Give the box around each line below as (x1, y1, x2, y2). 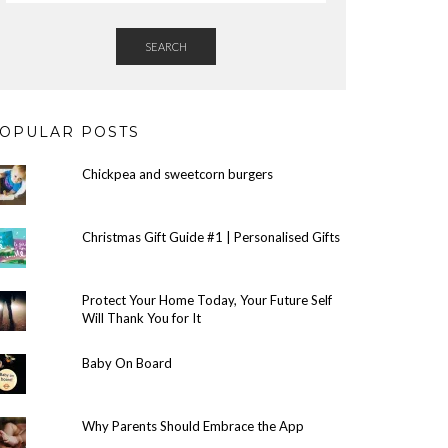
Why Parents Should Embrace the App (81, 418, 304, 434)
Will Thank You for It (81, 310, 201, 326)
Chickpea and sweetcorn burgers (81, 166, 273, 182)
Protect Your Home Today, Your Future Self (81, 292, 332, 308)
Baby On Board (81, 355, 172, 371)
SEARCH (145, 40, 187, 53)
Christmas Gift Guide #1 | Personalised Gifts (81, 229, 340, 245)
